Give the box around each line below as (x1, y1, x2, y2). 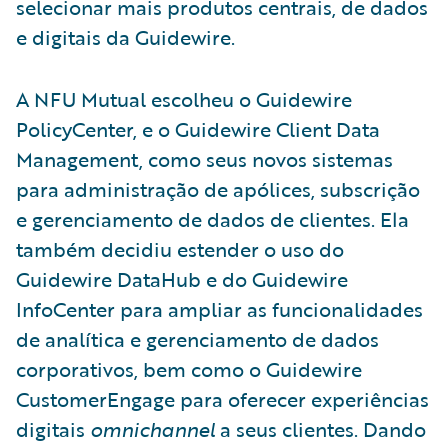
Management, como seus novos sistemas (16, 143, 393, 174)
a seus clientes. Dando (215, 413, 426, 444)
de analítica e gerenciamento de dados (16, 323, 379, 354)
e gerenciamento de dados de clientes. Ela (16, 203, 409, 234)
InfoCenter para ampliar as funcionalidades (16, 293, 423, 324)
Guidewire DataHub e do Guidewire (16, 263, 348, 294)
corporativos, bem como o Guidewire (16, 353, 362, 384)
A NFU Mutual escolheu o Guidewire (16, 83, 352, 114)
